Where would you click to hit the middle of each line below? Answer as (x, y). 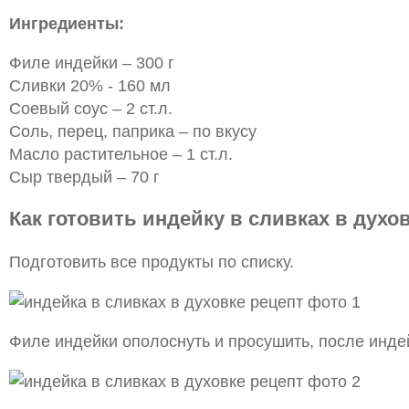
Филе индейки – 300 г (91, 63)
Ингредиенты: (66, 23)
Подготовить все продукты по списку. (151, 262)
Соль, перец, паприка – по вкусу (132, 131)
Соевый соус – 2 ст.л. (90, 109)
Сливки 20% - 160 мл (89, 86)
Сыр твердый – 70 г (84, 177)
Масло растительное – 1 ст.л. (121, 154)
